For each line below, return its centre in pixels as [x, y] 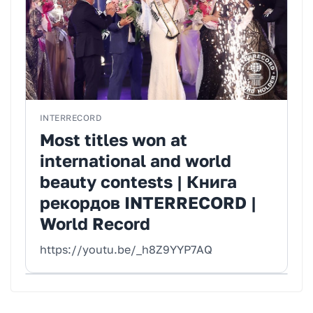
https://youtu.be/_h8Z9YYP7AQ [126, 250]
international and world [136, 161]
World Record [95, 224]
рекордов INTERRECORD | [148, 203]
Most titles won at [114, 140]
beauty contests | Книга [138, 182]
